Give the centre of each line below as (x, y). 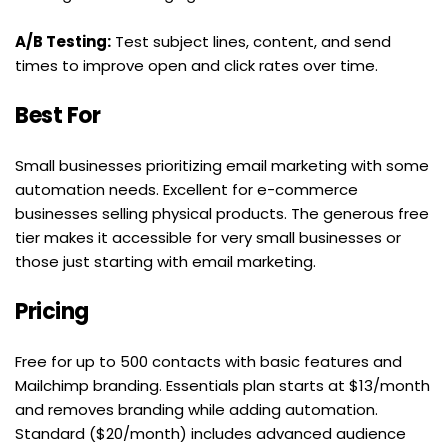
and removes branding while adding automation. (196, 409)
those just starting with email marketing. (165, 261)
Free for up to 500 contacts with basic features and (208, 361)
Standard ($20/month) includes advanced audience (210, 433)
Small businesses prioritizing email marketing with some (222, 165)
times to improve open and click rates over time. (196, 65)
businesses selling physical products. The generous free (222, 213)
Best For (57, 115)
